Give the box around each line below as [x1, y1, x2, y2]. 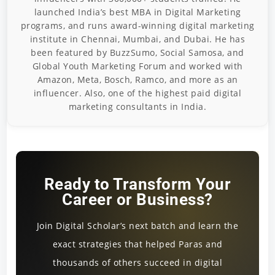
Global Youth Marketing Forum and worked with [32, 60, 243, 72]
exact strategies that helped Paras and [52, 238, 223, 250]
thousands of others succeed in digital [53, 257, 222, 269]
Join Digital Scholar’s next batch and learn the [36, 220, 239, 232]
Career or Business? [62, 190, 213, 209]
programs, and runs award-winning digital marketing [20, 20, 255, 32]
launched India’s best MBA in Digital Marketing [34, 6, 241, 18]
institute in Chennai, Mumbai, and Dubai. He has [29, 33, 246, 45]
